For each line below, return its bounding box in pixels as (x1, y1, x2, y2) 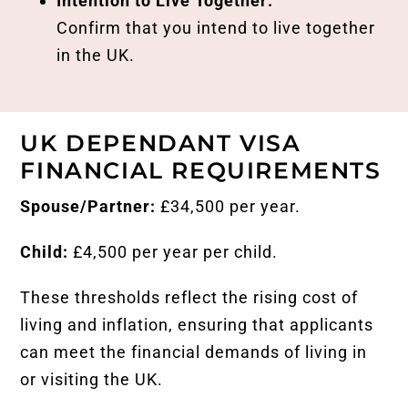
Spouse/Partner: (20, 196, 157, 216)
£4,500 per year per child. (68, 241, 279, 261)
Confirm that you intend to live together (56, 17, 376, 37)
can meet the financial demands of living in (20, 342, 368, 362)
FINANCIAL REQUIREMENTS (20, 156, 382, 184)
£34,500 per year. (156, 196, 301, 216)
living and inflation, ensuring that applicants (20, 314, 374, 334)
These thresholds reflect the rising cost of (20, 287, 359, 307)
